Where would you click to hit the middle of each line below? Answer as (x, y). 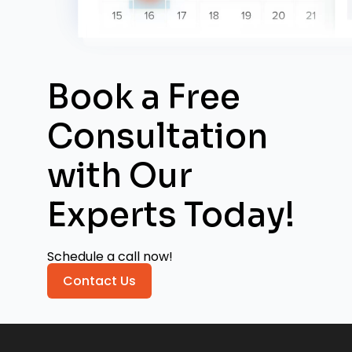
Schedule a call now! (110, 257)
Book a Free (144, 97)
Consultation (158, 137)
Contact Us (99, 281)
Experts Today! (171, 215)
